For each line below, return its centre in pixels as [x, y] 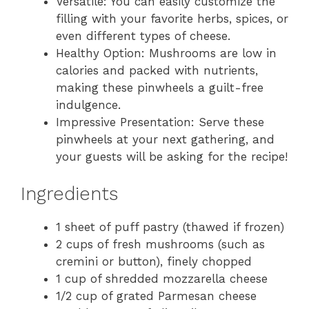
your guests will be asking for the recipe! [172, 156]
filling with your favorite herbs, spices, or [172, 18]
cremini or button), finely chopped [154, 262]
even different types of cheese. [143, 36]
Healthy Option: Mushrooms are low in [166, 53]
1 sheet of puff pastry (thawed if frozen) [170, 227]
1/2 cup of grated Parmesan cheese [156, 296]
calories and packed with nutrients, [157, 70]
